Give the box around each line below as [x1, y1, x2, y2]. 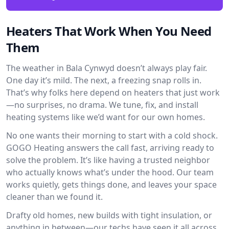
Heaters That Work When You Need [6, 22, 212, 39]
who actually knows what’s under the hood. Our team [6, 167, 214, 178]
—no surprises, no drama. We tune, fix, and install [6, 99, 198, 110]
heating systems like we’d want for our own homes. [6, 111, 205, 123]
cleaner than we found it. [6, 191, 103, 202]
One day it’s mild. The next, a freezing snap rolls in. [6, 75, 201, 86]
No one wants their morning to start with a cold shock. [6, 130, 218, 141]
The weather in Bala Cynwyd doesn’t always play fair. [6, 62, 207, 74]
